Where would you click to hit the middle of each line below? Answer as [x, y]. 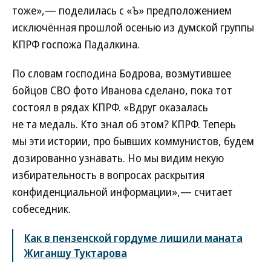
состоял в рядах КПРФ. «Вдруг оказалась [110, 107]
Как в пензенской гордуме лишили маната [133, 238]
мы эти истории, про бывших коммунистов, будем [133, 141]
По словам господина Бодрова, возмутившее [122, 73]
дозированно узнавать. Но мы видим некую [118, 158]
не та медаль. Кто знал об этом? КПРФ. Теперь [124, 124]
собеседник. [41, 209]
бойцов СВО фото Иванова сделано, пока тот [122, 90]
